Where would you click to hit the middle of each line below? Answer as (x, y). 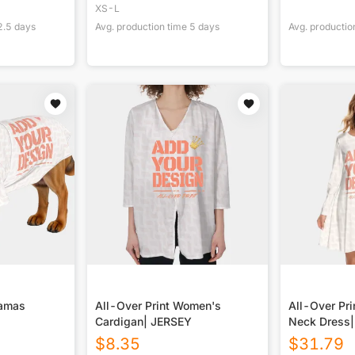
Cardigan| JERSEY (144, 322)
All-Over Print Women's (158, 306)
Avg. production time (143, 27)
